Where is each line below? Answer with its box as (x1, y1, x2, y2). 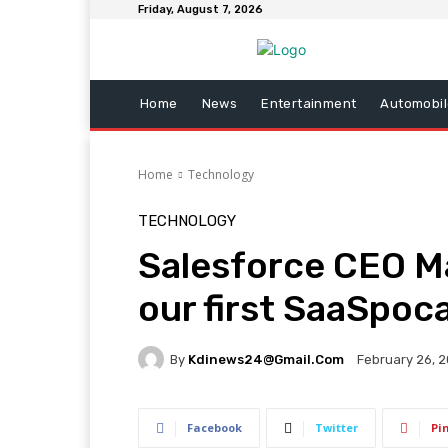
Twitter (315, 420, 358, 435)
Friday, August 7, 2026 (138, 3, 263, 16)
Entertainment (261, 96, 357, 111)
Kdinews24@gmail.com (188, 351, 344, 367)
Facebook (187, 420, 242, 435)
